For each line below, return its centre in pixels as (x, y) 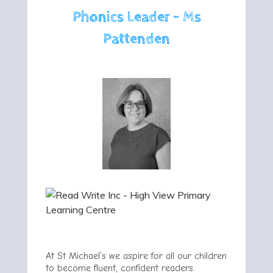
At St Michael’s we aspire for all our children (136, 256)
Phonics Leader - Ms (136, 17)
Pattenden (136, 39)
